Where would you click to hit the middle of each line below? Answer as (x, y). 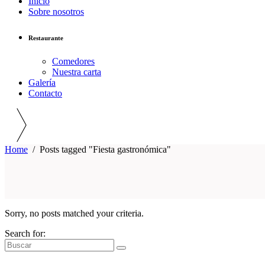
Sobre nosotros (56, 12)
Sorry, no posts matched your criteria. (74, 214)
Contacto (45, 93)
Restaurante (46, 38)
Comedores (73, 62)
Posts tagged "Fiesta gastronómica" (105, 150)
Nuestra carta (77, 72)
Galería (42, 83)
